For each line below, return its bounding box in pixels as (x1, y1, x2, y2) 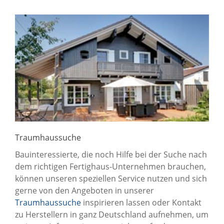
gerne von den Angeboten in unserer (15, 184, 154, 196)
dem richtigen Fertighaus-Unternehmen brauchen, (15, 160, 206, 172)
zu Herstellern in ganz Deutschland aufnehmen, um (15, 208, 208, 220)
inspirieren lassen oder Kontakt (81, 196, 201, 208)
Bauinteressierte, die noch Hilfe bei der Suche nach (15, 148, 207, 160)
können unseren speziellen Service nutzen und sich (15, 172, 207, 184)
